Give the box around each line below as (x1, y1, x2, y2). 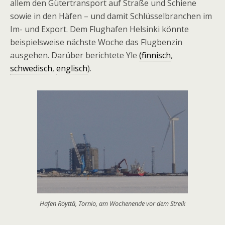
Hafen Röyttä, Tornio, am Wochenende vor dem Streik (40, 199, 185, 208)
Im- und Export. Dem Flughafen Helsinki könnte (10, 24, 189, 35)
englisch (56, 63, 87, 74)
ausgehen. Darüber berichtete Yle (10, 50, 139, 61)
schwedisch (10, 63, 52, 74)
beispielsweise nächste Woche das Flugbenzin (10, 37, 182, 48)
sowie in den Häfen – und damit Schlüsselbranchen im (10, 11, 212, 22)
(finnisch (139, 50, 171, 61)
